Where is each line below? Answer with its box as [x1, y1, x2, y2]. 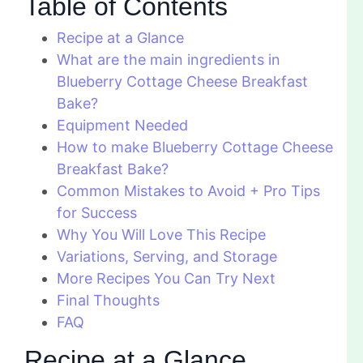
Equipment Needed [57, 117, 188, 135]
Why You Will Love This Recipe [57, 226, 266, 244]
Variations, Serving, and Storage [57, 248, 277, 266]
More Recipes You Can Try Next [57, 270, 275, 288]
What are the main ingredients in [57, 51, 280, 69]
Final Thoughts [57, 292, 160, 310]
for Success [57, 204, 137, 222]
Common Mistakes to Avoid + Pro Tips [57, 182, 320, 200]
